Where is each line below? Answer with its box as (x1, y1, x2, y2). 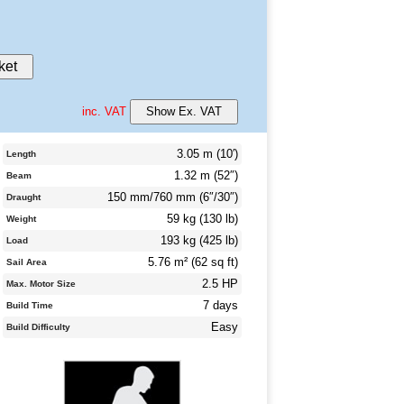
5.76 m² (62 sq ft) (148, 255, 238, 270)
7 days (203, 298, 238, 313)
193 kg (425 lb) (161, 234, 238, 248)
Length (6, 149, 37, 160)
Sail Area (6, 257, 48, 268)
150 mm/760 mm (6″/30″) (107, 190, 238, 205)
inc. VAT (81, 104, 130, 118)
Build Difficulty (6, 322, 71, 333)
